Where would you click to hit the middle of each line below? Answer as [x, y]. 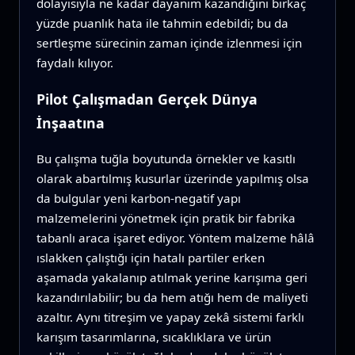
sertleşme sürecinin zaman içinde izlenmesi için [169, 43]
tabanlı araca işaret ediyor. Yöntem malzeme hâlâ [175, 237]
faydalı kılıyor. [74, 63]
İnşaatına [70, 122]
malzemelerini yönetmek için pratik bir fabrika [166, 218]
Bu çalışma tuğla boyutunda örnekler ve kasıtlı [166, 158]
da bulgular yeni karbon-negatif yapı [138, 198]
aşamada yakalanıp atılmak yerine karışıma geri [172, 277]
